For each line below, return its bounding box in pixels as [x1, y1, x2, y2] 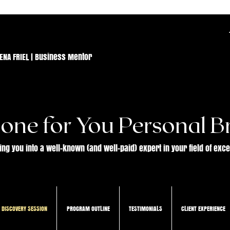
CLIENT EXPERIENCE [181, 204, 225, 213]
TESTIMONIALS [129, 204, 162, 213]
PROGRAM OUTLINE [66, 204, 110, 213]
